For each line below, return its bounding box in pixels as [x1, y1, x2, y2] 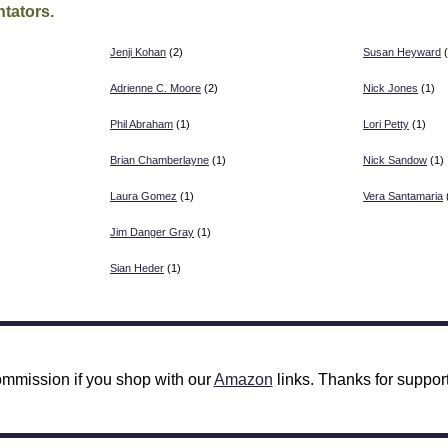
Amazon [213, 370, 273, 388]
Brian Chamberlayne [110, 153, 209, 166]
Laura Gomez [110, 189, 177, 202]
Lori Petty [363, 117, 409, 130]
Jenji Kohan [110, 45, 166, 58]
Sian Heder [110, 261, 164, 274]
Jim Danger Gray [110, 225, 194, 238]
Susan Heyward [363, 45, 441, 58]
